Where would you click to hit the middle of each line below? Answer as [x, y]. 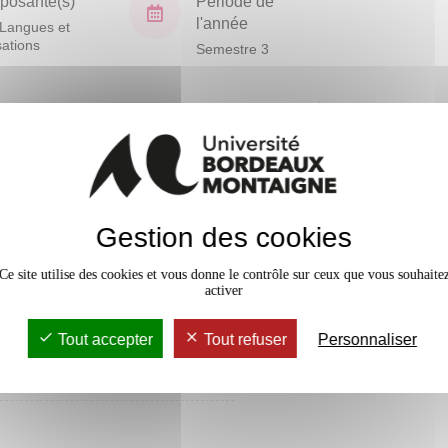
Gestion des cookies [223, 237]
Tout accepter [103, 339]
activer [223, 290]
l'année [222, 23]
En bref [388, 114]
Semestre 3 [232, 48]
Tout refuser [243, 339]
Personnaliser [367, 339]
